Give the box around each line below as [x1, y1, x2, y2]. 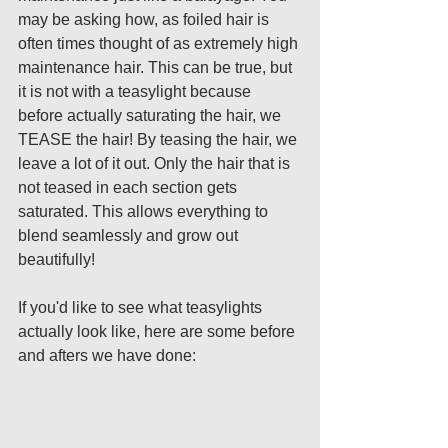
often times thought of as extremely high [18, 35, 302, 52]
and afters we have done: [18, 347, 200, 364]
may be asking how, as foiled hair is [18, 11, 273, 28]
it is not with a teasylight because [18, 83, 255, 100]
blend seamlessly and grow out [18, 227, 242, 244]
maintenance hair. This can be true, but [18, 59, 296, 76]
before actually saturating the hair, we [18, 107, 285, 124]
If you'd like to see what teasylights [18, 299, 266, 316]
